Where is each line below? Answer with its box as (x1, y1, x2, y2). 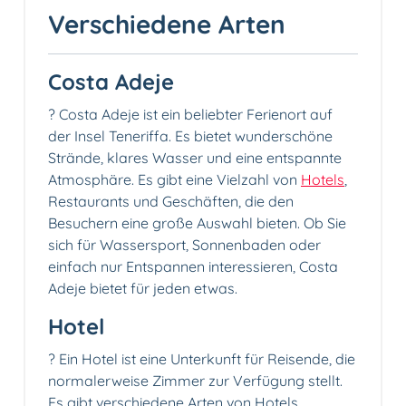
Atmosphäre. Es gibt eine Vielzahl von (48, 169, 301, 188)
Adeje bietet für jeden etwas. (48, 278, 237, 297)
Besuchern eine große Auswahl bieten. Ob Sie (48, 213, 346, 232)
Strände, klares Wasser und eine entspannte (48, 148, 342, 167)
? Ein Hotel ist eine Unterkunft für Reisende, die (48, 349, 355, 368)
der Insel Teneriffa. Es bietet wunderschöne (48, 126, 333, 145)
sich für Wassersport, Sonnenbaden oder (48, 235, 321, 254)
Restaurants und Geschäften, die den (48, 191, 294, 210)
